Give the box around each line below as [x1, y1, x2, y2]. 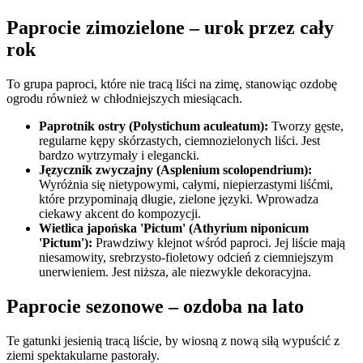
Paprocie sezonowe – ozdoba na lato [6, 296, 304, 318]
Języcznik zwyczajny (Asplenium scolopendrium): [39, 163, 312, 177]
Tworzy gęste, [268, 119, 344, 134]
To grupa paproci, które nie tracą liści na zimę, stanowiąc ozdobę [6, 77, 337, 92]
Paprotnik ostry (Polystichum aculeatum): [39, 119, 268, 134]
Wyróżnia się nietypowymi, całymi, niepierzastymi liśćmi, [39, 177, 333, 192]
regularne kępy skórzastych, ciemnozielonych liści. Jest [39, 134, 320, 148]
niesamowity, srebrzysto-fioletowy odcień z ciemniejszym [39, 250, 333, 265]
